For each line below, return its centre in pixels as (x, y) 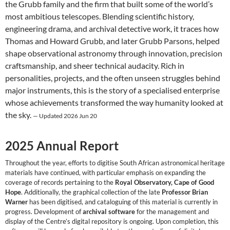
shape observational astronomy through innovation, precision (114, 53)
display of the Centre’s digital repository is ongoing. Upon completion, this (112, 222)
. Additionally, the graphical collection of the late (91, 192)
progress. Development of (44, 212)
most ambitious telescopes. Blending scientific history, (100, 16)
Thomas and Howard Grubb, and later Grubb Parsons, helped (112, 41)
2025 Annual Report (62, 146)
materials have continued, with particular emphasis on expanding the (106, 173)
